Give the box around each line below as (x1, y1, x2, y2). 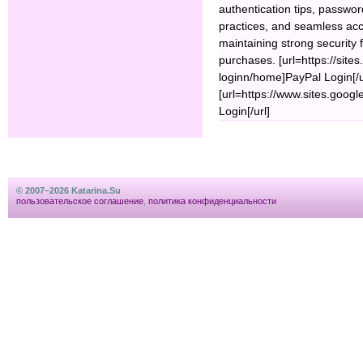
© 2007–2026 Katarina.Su (16, 185, 121, 195)
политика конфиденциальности (148, 195, 276, 206)
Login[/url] (219, 105, 270, 118)
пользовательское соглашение (16, 195, 143, 206)
